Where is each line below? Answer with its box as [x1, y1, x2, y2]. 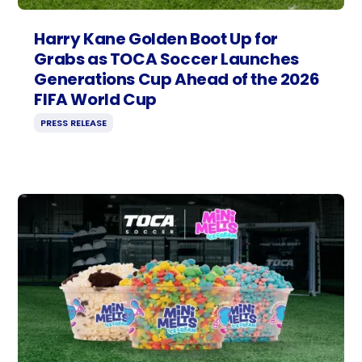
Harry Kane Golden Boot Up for [34, 27, 278, 51]
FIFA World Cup [34, 88, 157, 112]
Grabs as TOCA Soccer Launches [34, 48, 299, 71]
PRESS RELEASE [40, 116, 107, 130]
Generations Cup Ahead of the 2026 [34, 68, 320, 91]
